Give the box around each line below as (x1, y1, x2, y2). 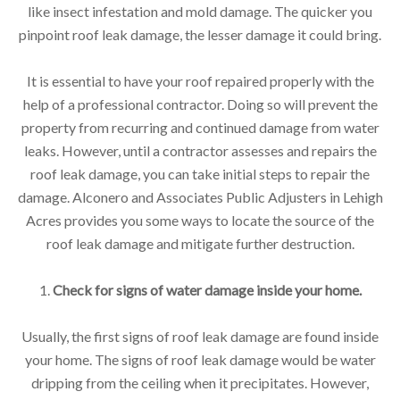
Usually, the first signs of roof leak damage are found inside (21, 327, 379, 345)
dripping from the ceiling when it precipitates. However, (31, 373, 369, 391)
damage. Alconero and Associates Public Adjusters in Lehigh (17, 187, 383, 205)
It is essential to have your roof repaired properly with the (26, 71, 374, 89)
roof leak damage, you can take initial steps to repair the (30, 164, 370, 182)
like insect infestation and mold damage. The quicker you (28, 2, 372, 20)
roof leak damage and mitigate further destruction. (46, 234, 354, 252)
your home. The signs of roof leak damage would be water (24, 350, 376, 368)
